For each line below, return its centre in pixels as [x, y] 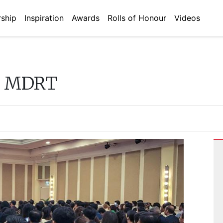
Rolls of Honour [137, 18]
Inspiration [44, 18]
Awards [86, 18]
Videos [187, 18]
